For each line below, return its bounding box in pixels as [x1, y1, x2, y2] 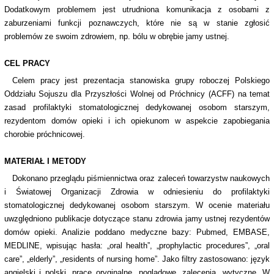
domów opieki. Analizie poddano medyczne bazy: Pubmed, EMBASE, [4, 228, 270, 237]
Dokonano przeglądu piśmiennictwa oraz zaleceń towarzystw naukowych [12, 174, 270, 183]
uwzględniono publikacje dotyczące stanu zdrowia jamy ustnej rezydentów [4, 214, 270, 224]
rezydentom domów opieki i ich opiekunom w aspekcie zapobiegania [4, 116, 270, 126]
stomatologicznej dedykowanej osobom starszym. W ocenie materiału [4, 201, 270, 210]
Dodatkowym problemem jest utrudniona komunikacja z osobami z [4, 5, 270, 15]
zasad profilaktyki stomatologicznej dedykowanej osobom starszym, [4, 103, 270, 113]
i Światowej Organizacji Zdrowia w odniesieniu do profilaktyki [4, 187, 270, 197]
